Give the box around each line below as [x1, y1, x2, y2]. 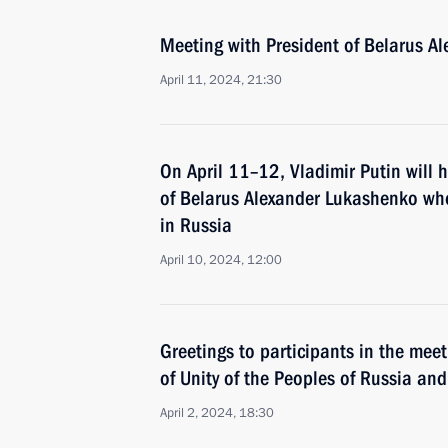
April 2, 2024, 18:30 [160, 404, 274, 422]
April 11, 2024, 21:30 [160, 71, 282, 89]
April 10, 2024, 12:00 [160, 251, 282, 269]
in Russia [160, 213, 232, 237]
